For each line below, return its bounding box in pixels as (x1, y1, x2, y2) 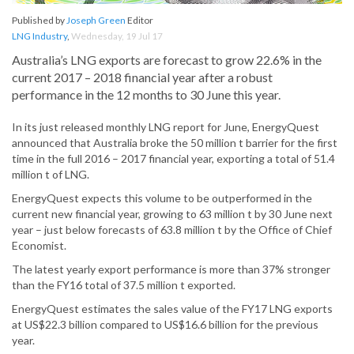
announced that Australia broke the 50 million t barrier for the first (12, 136, 337, 150)
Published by (12, 14, 66, 27)
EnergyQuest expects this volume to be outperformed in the (12, 191, 312, 205)
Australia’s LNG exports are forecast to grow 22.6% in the (12, 52, 322, 68)
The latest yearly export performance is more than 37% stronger (12, 262, 330, 277)
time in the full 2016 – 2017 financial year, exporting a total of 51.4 (12, 152, 335, 166)
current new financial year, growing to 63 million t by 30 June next (12, 207, 333, 221)
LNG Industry (12, 30, 67, 43)
